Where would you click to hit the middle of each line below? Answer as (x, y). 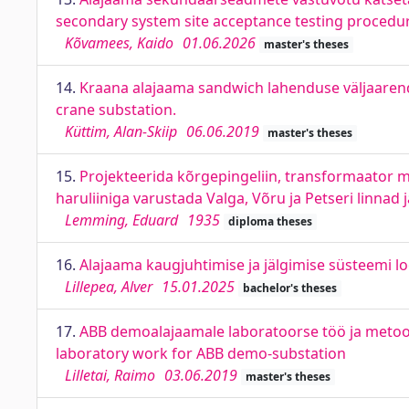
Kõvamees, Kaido (119, 43)
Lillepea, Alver (109, 287)
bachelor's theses (289, 288)
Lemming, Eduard (121, 220)
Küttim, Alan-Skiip (121, 131)
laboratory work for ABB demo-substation (201, 353)
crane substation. (116, 110)
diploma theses (270, 221)
